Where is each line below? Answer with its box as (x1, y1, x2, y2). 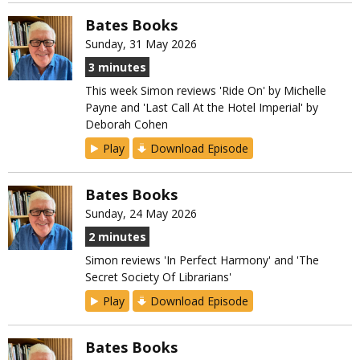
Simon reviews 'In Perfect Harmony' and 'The (85, 252, 319, 268)
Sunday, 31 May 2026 (85, 36, 197, 52)
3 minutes (88, 59, 146, 76)
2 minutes (88, 229, 146, 245)
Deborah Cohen (85, 117, 168, 133)
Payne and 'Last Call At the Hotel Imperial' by (85, 100, 318, 116)
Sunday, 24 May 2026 (85, 206, 197, 222)
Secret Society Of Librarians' (85, 269, 231, 285)
